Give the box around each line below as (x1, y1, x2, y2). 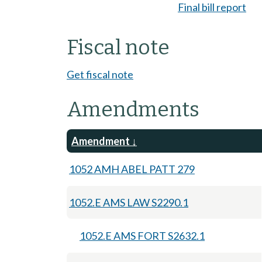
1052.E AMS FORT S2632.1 (80, 229, 205, 242)
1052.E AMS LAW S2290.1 (69, 195, 188, 209)
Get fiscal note (67, 67, 133, 81)
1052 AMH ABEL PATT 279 (69, 162, 195, 175)
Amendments (67, 96, 199, 122)
